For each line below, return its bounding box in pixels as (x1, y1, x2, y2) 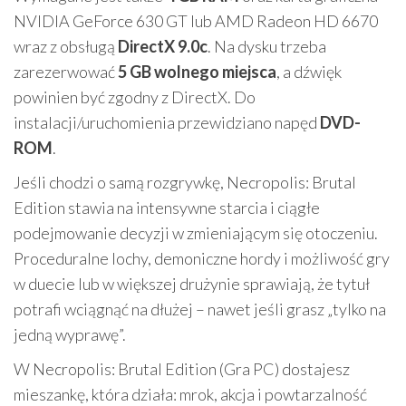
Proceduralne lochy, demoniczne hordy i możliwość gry (14, 248, 390, 269)
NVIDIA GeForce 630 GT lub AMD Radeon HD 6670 (14, 11, 378, 32)
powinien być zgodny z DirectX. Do (14, 87, 256, 108)
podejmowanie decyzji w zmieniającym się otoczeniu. (14, 223, 378, 244)
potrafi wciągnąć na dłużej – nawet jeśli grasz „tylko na (14, 299, 386, 320)
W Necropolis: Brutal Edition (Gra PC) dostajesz (14, 359, 350, 380)
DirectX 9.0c (118, 36, 208, 57)
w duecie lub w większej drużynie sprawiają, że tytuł (14, 274, 370, 295)
